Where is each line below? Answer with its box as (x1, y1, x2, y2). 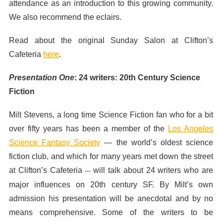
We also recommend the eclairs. (8, 12, 121, 21)
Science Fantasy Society (8, 138, 101, 147)
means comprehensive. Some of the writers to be (8, 208, 214, 217)
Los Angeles (168, 124, 214, 133)
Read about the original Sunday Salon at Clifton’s (8, 36, 214, 45)
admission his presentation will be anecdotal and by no (8, 194, 214, 203)
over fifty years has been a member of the (8, 124, 168, 133)
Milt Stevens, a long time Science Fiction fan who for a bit (8, 111, 214, 119)
